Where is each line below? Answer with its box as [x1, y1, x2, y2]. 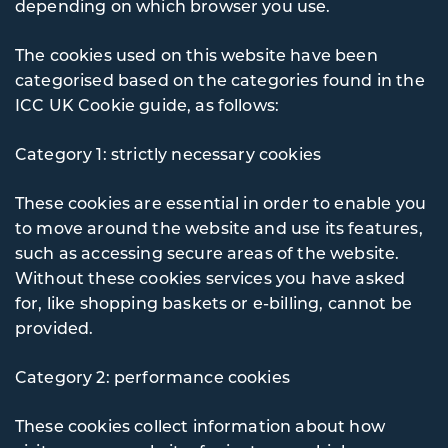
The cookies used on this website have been [15, 44, 378, 65]
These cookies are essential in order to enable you [15, 192, 426, 213]
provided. [15, 317, 94, 338]
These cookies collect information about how [15, 415, 385, 436]
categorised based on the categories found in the [15, 69, 425, 90]
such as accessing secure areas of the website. [15, 242, 400, 263]
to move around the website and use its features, [15, 217, 423, 238]
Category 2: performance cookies [15, 366, 290, 387]
